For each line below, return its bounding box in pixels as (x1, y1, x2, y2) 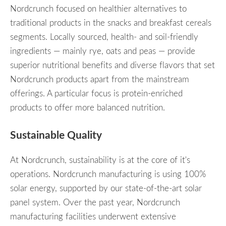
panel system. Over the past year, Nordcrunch (10, 196, 180, 208)
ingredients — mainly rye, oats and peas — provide (10, 45, 195, 57)
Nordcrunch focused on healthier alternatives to (10, 3, 187, 15)
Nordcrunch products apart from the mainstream (10, 73, 189, 85)
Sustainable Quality (10, 127, 102, 143)
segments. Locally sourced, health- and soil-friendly (10, 31, 198, 43)
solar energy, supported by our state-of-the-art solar (10, 182, 202, 194)
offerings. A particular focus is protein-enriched (10, 87, 183, 99)
